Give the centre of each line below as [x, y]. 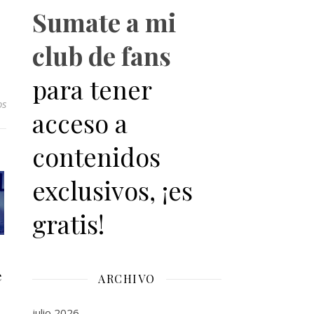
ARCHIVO [127, 279]
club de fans [102, 55]
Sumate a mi [104, 22]
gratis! [68, 224]
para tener [92, 89]
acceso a [80, 123]
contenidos [96, 156]
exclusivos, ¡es [112, 190]
